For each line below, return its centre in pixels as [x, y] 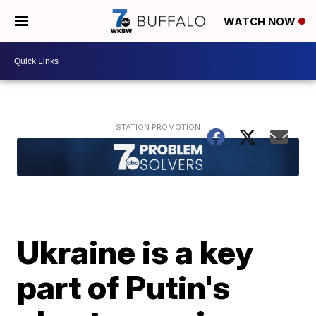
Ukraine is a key [135, 251]
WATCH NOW [261, 22]
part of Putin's [124, 287]
